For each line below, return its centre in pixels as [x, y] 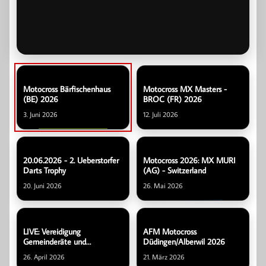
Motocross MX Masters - [185, 89]
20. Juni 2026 [42, 185]
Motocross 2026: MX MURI [189, 160]
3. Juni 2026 [40, 115]
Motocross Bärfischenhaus [67, 89]
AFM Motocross [170, 231]
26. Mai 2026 [163, 185]
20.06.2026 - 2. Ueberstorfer [71, 160]
